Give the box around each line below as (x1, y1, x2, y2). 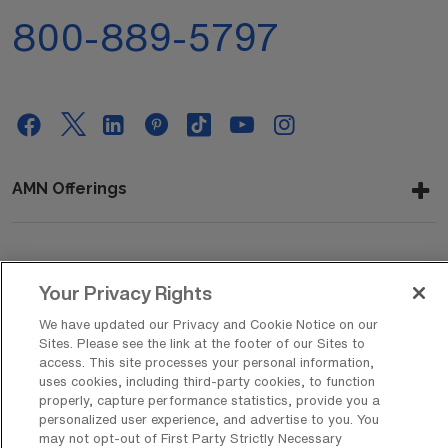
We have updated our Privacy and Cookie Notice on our (38, 318, 378, 331)
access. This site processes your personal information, (38, 356, 374, 369)
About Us (12, 265, 87, 284)
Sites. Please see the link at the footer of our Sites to (38, 337, 365, 350)
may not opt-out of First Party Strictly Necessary (38, 432, 342, 445)
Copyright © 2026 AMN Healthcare (12, 427, 241, 441)
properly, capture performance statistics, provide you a (38, 394, 380, 407)
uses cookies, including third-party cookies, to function (38, 375, 375, 388)
